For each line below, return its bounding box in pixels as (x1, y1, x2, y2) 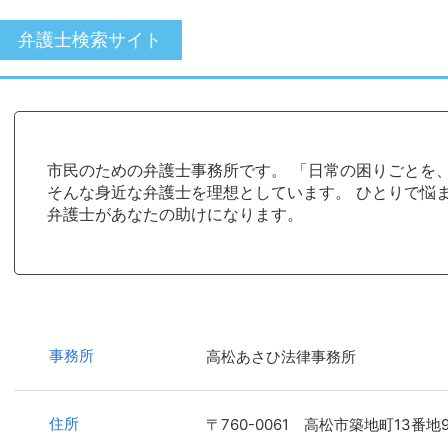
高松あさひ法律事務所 (206, 346, 356, 366)
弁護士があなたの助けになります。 (47, 203, 303, 224)
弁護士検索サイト (18, 29, 162, 51)
